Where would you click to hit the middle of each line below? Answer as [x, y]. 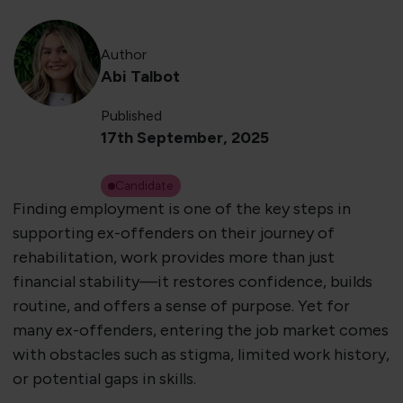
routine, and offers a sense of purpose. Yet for [181, 306]
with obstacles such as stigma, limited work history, [201, 355]
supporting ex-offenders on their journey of [173, 233]
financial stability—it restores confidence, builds [192, 282]
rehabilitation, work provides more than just [173, 258]
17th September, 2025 [184, 138]
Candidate [144, 186]
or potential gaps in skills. [104, 379]
